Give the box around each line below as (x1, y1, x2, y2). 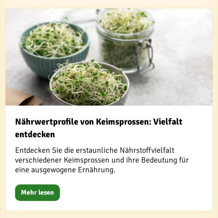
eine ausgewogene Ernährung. (15, 164, 115, 175)
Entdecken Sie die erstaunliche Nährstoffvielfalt (15, 145, 174, 155)
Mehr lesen (21, 188, 54, 197)
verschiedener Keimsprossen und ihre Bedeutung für (15, 155, 189, 165)
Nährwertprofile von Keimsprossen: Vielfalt (15, 116, 182, 127)
